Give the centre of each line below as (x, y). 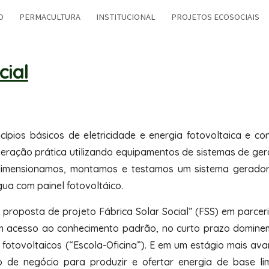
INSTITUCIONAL (126, 17)
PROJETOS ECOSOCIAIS (215, 17)
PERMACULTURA (50, 17)
